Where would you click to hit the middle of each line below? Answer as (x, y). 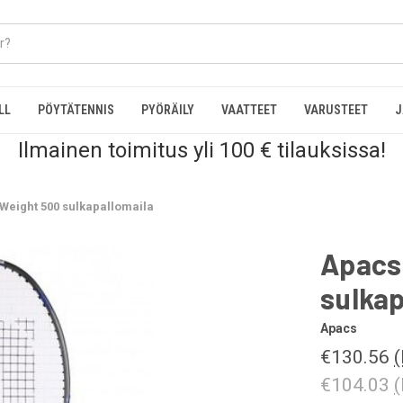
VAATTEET (250, 110)
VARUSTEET (336, 110)
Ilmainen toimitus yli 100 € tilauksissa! (201, 150)
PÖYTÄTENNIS (76, 110)
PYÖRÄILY (168, 110)
